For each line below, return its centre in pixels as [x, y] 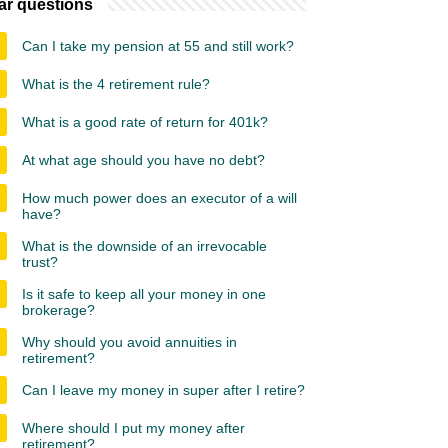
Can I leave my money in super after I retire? [163, 390]
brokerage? [58, 310]
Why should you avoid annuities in [129, 342]
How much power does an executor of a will [159, 198]
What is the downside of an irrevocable [144, 246]
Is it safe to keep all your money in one [144, 294]
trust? [40, 262]
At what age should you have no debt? [143, 160]
